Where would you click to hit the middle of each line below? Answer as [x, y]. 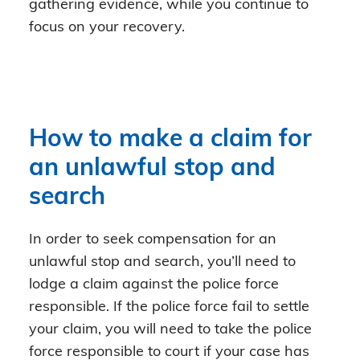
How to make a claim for [170, 140]
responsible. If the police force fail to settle [169, 307]
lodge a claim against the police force [154, 284]
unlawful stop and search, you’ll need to [162, 262]
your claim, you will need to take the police [170, 329]
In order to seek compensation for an [153, 239]
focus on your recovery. [107, 27]
